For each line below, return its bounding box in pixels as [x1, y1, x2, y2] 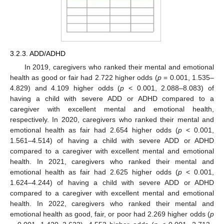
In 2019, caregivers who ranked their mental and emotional [24, 63, 214, 71]
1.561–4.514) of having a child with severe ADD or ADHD [10, 136, 214, 145]
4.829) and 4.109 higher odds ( [10, 84, 120, 92]
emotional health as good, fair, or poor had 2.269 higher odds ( [10, 210, 210, 218]
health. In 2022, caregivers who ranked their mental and [10, 199, 214, 208]
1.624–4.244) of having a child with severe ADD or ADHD [10, 178, 214, 187]
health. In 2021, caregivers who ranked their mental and [10, 157, 214, 166]
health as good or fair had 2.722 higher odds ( [10, 73, 157, 82]
